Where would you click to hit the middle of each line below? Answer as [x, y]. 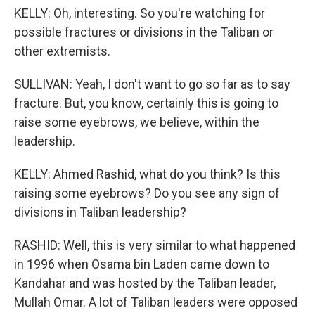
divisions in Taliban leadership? [100, 212]
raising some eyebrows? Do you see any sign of [147, 193]
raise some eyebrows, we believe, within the [137, 122]
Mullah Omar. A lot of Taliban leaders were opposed [156, 302]
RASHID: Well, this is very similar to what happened [155, 245]
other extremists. [62, 51]
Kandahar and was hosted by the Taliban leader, [145, 283]
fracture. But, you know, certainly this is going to [146, 103]
